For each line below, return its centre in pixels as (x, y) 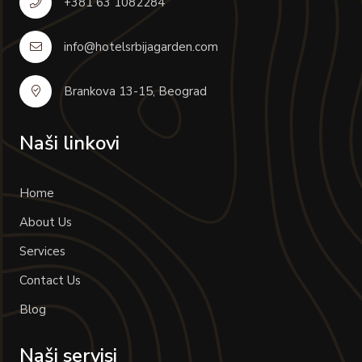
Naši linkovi (69, 143)
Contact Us (50, 280)
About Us (46, 222)
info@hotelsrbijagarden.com (141, 46)
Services (42, 251)
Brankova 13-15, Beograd (135, 91)
